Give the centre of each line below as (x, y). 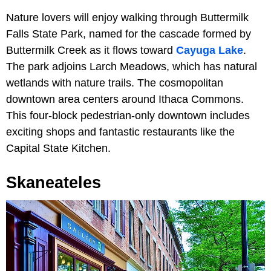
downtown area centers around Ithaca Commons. (125, 100)
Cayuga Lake (210, 51)
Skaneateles (54, 183)
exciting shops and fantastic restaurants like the (120, 132)
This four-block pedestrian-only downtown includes (128, 116)
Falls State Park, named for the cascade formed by (129, 34)
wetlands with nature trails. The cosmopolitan (115, 83)
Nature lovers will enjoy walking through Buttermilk (127, 18)
